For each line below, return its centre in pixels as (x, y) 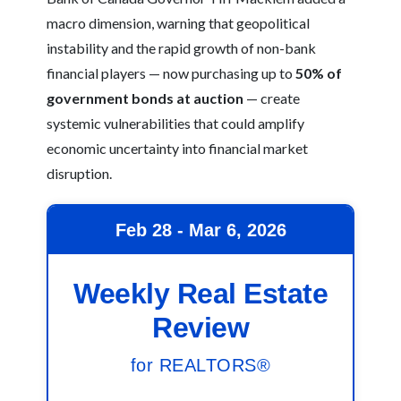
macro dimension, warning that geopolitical (179, 23)
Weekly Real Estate (200, 294)
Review (200, 328)
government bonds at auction (145, 98)
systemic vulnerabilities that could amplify (176, 123)
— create (272, 98)
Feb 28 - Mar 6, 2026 (200, 230)
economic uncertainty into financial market (178, 148)
